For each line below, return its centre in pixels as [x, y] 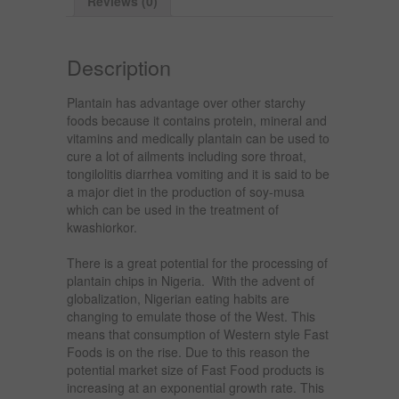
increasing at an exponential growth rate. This [195, 387]
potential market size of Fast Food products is [195, 369]
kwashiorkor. [102, 227]
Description [119, 66]
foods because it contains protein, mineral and [197, 120]
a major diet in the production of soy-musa [186, 191]
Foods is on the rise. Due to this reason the [188, 351]
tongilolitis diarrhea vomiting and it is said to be [198, 173]
